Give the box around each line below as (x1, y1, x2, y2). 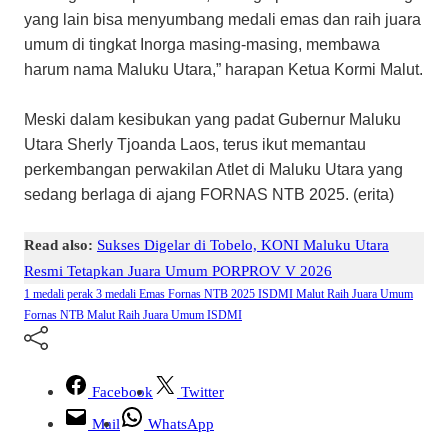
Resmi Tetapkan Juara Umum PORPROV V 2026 (24, 261, 332, 279)
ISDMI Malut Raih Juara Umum (258, 286, 413, 301)
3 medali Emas (96, 286, 168, 301)
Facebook (92, 382, 153, 400)
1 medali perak (24, 286, 96, 301)
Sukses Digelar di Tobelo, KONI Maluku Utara (97, 235, 389, 253)
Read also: (24, 235, 93, 253)
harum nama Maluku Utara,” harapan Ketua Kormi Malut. (24, 60, 423, 78)
